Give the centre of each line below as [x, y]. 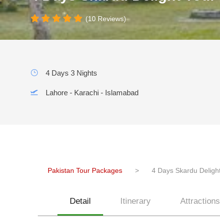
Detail [80, 201]
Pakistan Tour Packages [85, 170]
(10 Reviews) [106, 19]
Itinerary [136, 201]
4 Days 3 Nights [71, 73]
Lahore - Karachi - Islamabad [92, 93]
